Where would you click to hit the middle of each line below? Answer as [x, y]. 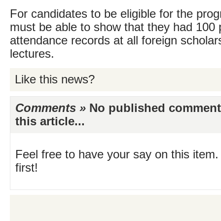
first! [27, 168]
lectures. [32, 54]
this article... [50, 121]
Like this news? [55, 79]
